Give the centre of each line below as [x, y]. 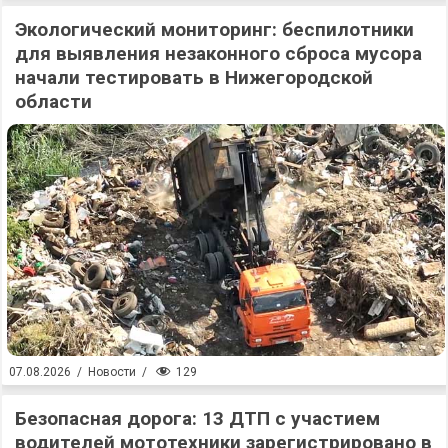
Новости [112, 372]
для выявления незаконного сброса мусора [218, 53]
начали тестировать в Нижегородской [194, 77]
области [53, 101]
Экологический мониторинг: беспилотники [214, 29]
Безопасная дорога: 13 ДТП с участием [197, 418]
